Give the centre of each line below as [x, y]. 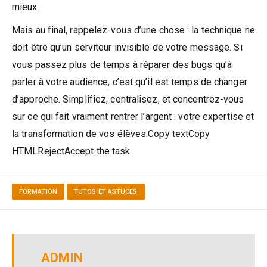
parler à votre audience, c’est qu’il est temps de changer [130, 82]
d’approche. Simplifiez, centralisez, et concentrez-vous [128, 99]
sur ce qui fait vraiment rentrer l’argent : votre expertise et [133, 116]
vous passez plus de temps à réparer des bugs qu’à [122, 64]
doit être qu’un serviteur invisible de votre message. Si [127, 47]
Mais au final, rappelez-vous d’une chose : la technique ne [133, 30]
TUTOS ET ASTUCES [105, 191]
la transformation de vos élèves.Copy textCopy [111, 133]
